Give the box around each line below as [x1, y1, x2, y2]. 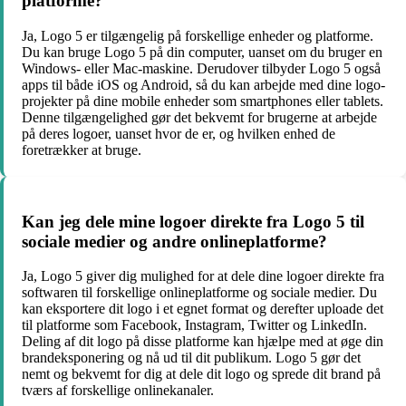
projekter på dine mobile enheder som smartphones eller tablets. [22, 92, 383, 109]
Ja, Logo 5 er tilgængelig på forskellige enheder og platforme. [22, 27, 373, 43]
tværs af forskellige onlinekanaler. [22, 382, 214, 399]
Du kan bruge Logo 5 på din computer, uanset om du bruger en [22, 43, 382, 60]
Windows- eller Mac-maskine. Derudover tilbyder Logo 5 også [22, 60, 381, 76]
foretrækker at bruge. [22, 141, 141, 158]
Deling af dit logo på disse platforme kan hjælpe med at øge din [22, 333, 383, 350]
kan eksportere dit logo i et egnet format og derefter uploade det [22, 301, 383, 317]
